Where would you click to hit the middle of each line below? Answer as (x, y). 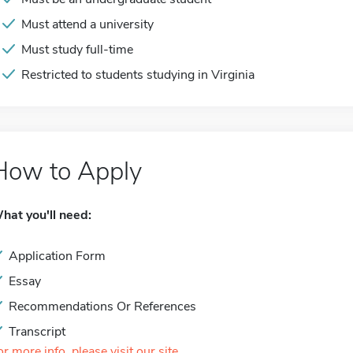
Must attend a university (87, 24)
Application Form (57, 256)
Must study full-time (77, 50)
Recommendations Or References (102, 307)
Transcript (37, 332)
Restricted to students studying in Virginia (138, 75)
